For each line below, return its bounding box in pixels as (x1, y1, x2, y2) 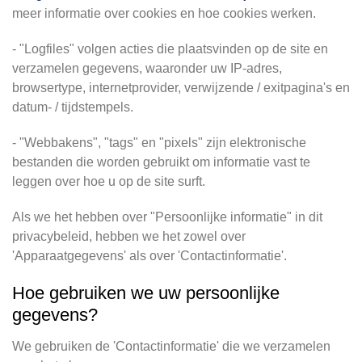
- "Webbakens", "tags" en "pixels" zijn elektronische (12, 136, 306, 149)
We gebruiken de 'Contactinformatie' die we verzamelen (12, 339, 330, 353)
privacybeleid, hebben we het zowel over (12, 229, 246, 243)
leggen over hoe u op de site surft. (12, 175, 205, 188)
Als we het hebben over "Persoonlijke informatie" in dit (12, 210, 322, 224)
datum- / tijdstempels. (12, 100, 133, 114)
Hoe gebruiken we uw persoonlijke (12, 283, 280, 303)
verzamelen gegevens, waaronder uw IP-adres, (12, 61, 282, 75)
